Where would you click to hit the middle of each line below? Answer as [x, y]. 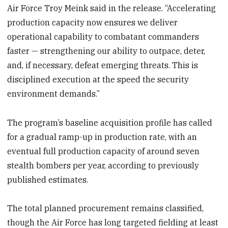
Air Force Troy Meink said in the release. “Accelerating [112, 8]
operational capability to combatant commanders [103, 36]
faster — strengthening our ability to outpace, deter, [106, 51]
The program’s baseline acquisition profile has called [110, 122]
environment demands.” [54, 93]
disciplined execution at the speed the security [98, 79]
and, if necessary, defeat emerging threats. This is [103, 65]
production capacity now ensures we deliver [93, 22]
